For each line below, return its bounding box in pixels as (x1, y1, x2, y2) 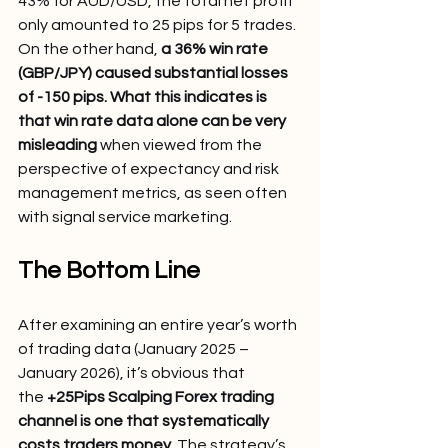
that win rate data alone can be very (18, 112, 289, 129)
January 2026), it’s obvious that (18, 364, 248, 381)
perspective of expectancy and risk (18, 160, 282, 177)
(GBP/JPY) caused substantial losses (18, 64, 291, 81)
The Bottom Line (18, 257, 200, 283)
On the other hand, (18, 40, 161, 57)
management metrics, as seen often (18, 184, 290, 201)
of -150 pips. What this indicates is (18, 88, 270, 105)
